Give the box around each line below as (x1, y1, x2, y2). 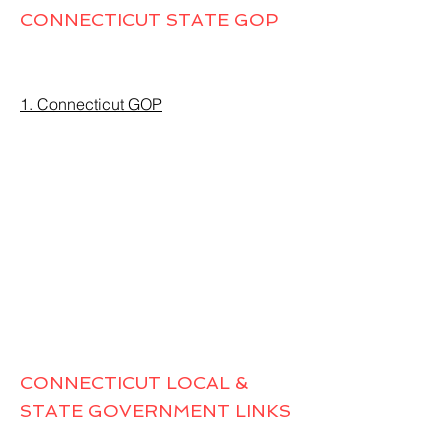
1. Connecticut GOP (20, 94, 162, 114)
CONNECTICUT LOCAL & (20, 372, 248, 393)
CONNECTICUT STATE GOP (20, 9, 283, 30)
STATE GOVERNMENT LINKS (20, 400, 291, 421)
